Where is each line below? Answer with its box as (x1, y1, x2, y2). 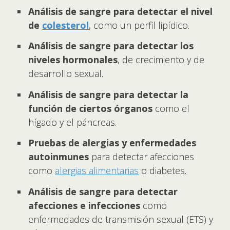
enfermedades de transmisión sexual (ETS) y (28, 213, 213, 225)
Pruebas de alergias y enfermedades (28, 137, 196, 149)
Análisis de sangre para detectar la (28, 88, 188, 101)
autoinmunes (28, 150, 91, 163)
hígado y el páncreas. (28, 116, 117, 128)
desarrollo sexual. (28, 67, 103, 80)
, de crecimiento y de (118, 53, 204, 66)
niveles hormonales (28, 53, 118, 66)
